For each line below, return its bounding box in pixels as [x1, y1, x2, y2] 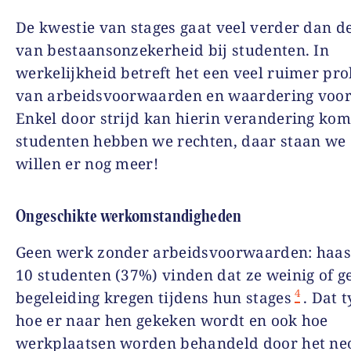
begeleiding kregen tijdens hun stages [16, 288, 291, 308]
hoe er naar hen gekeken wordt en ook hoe [16, 310, 328, 331]
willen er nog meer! [16, 154, 159, 174]
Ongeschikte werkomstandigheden [16, 205, 242, 226]
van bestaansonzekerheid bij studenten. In [16, 40, 330, 60]
